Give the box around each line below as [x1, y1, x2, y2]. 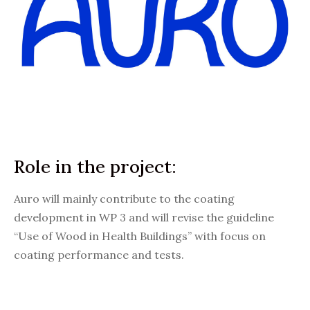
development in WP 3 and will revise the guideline [14, 210, 274, 224]
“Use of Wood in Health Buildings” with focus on [14, 228, 266, 243]
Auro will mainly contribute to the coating [14, 191, 235, 206]
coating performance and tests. [14, 247, 184, 262]
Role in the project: [14, 154, 176, 178]
